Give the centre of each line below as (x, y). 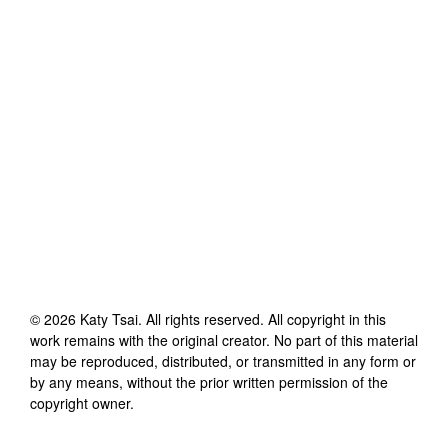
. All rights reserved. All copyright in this (262, 318)
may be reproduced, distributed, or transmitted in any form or (223, 360)
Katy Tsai (109, 318)
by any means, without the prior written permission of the (209, 381)
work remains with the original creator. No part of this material (224, 339)
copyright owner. (82, 402)
